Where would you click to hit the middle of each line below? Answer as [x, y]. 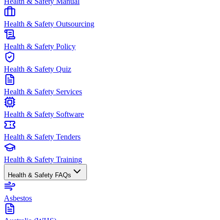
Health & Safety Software [44, 114]
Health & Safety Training [43, 159]
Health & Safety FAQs [40, 175]
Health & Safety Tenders [42, 137]
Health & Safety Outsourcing [49, 24]
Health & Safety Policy [40, 46]
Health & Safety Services [43, 92]
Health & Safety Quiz [38, 69]
